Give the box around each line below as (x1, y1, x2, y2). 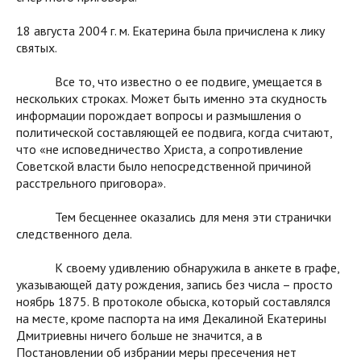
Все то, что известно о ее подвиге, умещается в (16, 73, 322, 89)
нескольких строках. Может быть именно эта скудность (16, 89, 327, 106)
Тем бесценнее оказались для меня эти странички (16, 208, 331, 225)
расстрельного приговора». (16, 174, 166, 191)
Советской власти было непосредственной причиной (16, 157, 311, 174)
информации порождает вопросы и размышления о (16, 106, 301, 123)
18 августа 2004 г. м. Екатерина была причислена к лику (16, 22, 325, 39)
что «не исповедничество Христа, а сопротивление (16, 140, 303, 157)
